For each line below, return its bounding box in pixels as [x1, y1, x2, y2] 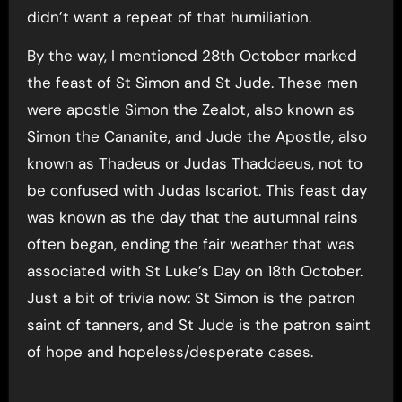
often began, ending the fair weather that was [26, 234, 354, 254]
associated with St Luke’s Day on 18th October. [26, 261, 363, 281]
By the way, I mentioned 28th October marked [26, 46, 357, 66]
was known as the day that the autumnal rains [26, 207, 358, 227]
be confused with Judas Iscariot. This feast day [26, 180, 367, 200]
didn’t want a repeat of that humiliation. [26, 7, 311, 27]
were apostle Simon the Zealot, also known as [26, 100, 354, 119]
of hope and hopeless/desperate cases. [26, 342, 313, 362]
